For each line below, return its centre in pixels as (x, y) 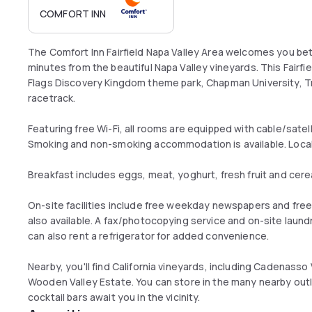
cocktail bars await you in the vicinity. (114, 297)
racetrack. (52, 98)
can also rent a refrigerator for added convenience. (149, 236)
